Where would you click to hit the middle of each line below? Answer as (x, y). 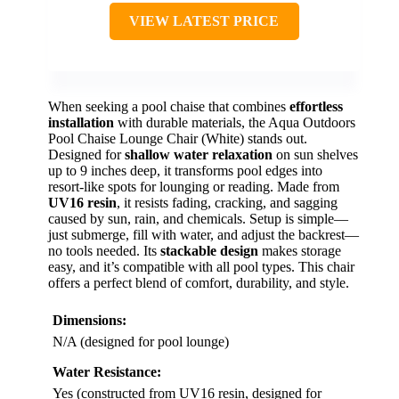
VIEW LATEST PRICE (204, 20)
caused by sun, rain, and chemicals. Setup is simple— (198, 218)
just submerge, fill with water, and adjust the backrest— (204, 234)
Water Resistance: (107, 371)
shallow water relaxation (199, 154)
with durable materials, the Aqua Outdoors (235, 122)
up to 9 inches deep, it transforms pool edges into (185, 170)
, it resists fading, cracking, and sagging (227, 202)
